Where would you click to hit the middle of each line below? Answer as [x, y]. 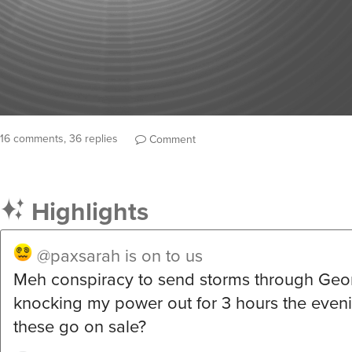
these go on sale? [80, 327]
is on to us [164, 256]
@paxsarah [79, 256]
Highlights [87, 212]
